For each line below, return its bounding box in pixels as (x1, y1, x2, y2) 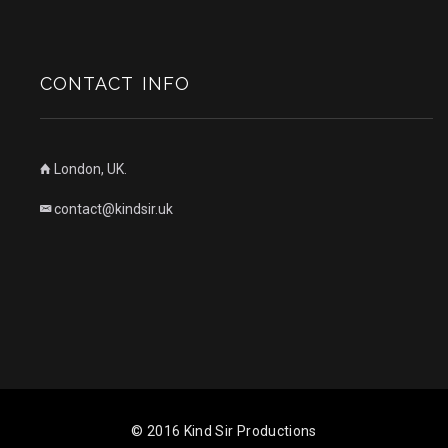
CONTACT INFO (40, 73, 190, 94)
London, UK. (51, 161, 127, 177)
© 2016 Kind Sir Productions (131, 423, 317, 439)
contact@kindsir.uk (54, 201, 173, 217)
